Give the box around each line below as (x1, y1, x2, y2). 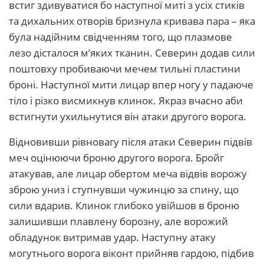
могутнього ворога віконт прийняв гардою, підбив (9, 246, 254, 260)
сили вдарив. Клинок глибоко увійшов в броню (9, 199, 239, 212)
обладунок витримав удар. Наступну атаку (9, 230, 216, 244)
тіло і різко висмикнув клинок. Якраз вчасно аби (9, 94, 243, 107)
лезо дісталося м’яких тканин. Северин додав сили (9, 46, 255, 60)
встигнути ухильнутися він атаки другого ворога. (9, 110, 246, 123)
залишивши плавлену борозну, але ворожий (9, 214, 228, 228)
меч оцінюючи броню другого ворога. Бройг (9, 151, 224, 164)
